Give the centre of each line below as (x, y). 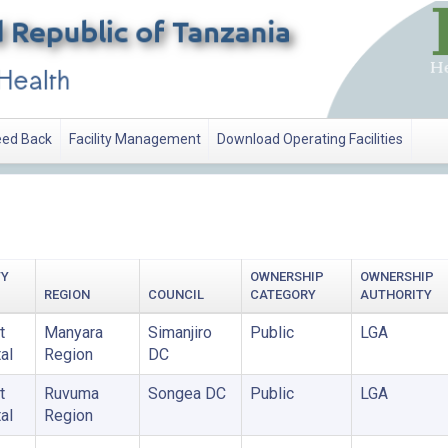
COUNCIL (175, 294)
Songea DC (186, 393)
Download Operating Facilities (310, 139)
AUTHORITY (395, 294)
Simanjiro (179, 332)
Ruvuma (71, 393)
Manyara (73, 332)
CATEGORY (282, 294)
